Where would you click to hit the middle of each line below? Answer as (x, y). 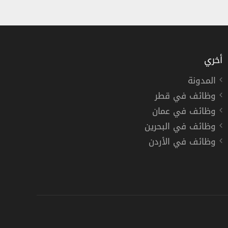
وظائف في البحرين (180, 126)
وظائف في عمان (184, 111)
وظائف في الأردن (182, 141)
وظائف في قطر (185, 96)
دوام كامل (126, 156)
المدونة (202, 80)
